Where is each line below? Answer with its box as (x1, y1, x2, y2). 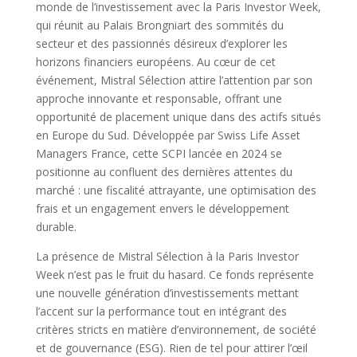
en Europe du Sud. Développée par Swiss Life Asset (35, 127, 300, 143)
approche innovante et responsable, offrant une (35, 91, 282, 106)
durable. (35, 219, 76, 234)
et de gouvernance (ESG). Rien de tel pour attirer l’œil (35, 340, 308, 355)
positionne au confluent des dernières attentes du (35, 164, 292, 179)
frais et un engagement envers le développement (35, 201, 289, 216)
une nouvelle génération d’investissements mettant (35, 285, 299, 300)
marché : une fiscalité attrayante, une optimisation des (35, 182, 316, 198)
